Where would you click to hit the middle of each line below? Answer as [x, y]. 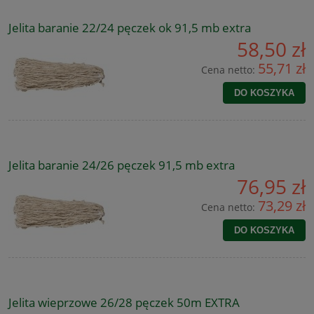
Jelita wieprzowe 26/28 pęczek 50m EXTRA [124, 303]
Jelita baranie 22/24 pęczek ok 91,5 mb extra [130, 28]
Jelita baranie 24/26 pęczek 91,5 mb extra [122, 165]
